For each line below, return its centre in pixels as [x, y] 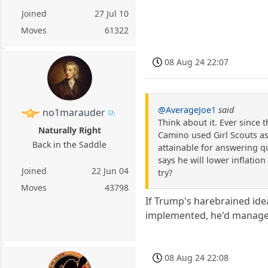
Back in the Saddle [70, 144]
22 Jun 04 [110, 170]
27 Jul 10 [112, 13]
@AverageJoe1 [187, 109]
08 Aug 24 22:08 [197, 258]
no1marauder [74, 112]
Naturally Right [69, 130]
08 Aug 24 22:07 [197, 62]
